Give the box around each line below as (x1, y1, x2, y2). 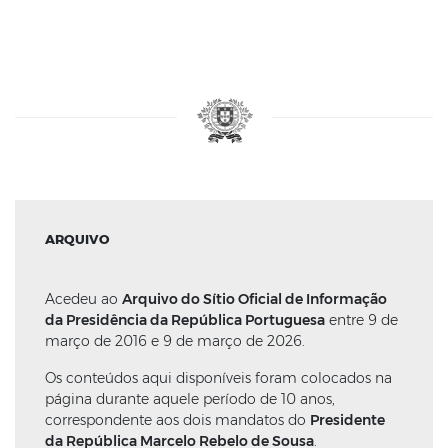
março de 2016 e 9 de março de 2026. (45, 332, 305, 351)
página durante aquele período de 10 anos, (45, 390, 335, 409)
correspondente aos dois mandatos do (45, 411, 310, 430)
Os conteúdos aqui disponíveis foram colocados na (45, 369, 392, 388)
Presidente (310, 411, 385, 430)
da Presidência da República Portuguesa (45, 311, 325, 330)
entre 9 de (325, 311, 398, 330)
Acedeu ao (45, 290, 122, 309)
